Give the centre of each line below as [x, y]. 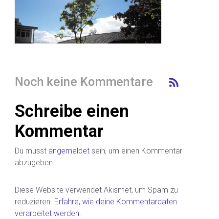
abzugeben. [35, 163]
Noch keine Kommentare [84, 82]
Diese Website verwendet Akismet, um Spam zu [96, 190]
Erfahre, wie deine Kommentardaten [116, 202]
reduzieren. [34, 202]
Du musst [32, 151]
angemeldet [69, 151]
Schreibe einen [72, 111]
